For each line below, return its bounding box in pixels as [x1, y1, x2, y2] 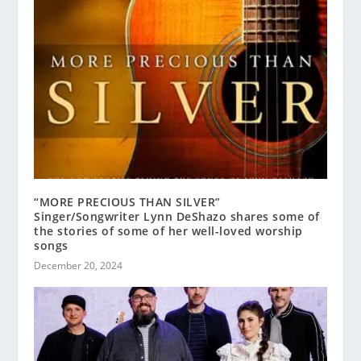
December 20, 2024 [34, 259, 123, 273]
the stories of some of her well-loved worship [34, 223, 303, 239]
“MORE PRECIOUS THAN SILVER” [34, 194, 221, 210]
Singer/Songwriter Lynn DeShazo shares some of [34, 209, 320, 225]
